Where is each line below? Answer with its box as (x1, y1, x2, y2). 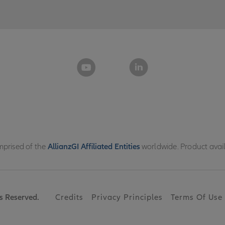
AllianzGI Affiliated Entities (47, 142, 140, 152)
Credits (55, 192, 83, 202)
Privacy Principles (91, 192, 163, 202)
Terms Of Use (171, 192, 222, 202)
